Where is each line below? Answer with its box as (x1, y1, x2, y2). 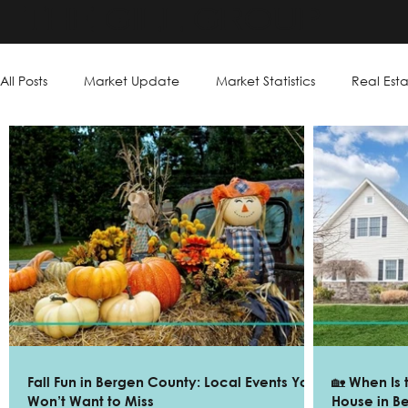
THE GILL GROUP (24, 6, 320, 34)
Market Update (84, 71, 179, 89)
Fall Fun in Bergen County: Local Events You (27, 373, 317, 391)
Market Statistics (216, 71, 315, 89)
